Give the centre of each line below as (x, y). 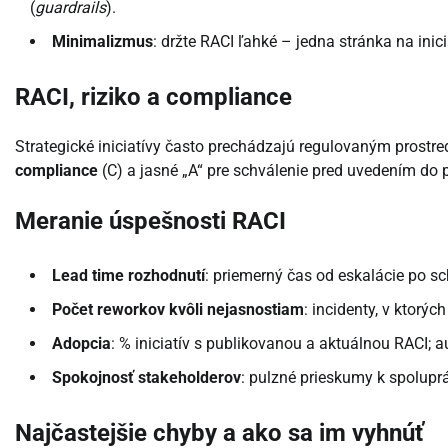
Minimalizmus (102, 42)
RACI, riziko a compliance (153, 97)
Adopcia (81, 343)
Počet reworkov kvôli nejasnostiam (178, 309)
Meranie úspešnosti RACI (150, 221)
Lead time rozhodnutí (128, 275)
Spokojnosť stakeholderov (146, 377)
